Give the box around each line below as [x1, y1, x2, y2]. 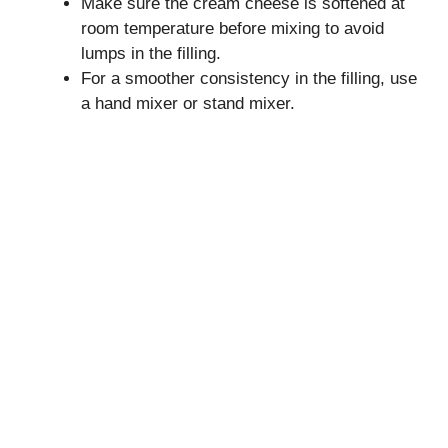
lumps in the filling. [81, 44, 221, 64]
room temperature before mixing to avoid [81, 19, 384, 39]
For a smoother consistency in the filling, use [81, 69, 417, 89]
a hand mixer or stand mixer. [81, 94, 295, 114]
